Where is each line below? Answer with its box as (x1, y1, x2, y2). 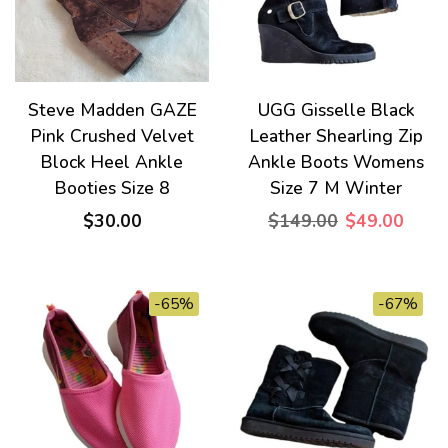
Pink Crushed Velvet (30, 124, 194, 148)
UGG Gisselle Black (257, 98, 415, 122)
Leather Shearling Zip (249, 124, 423, 148)
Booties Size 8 (54, 176, 170, 200)
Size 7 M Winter (270, 176, 402, 200)
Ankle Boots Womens (248, 150, 424, 174)
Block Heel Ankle (41, 150, 183, 174)
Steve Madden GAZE (27, 98, 197, 122)
